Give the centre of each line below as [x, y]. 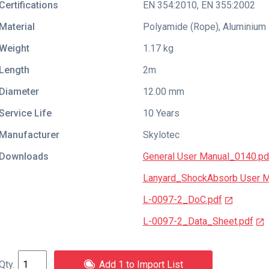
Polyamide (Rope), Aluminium [204, 27]
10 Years [161, 113]
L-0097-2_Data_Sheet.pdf [198, 221]
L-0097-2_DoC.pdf [182, 200]
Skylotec [161, 135]
